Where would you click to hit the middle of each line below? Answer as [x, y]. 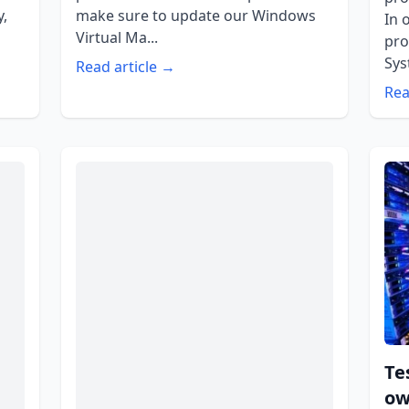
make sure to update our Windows [195, 15]
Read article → [125, 66]
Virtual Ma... [116, 37]
